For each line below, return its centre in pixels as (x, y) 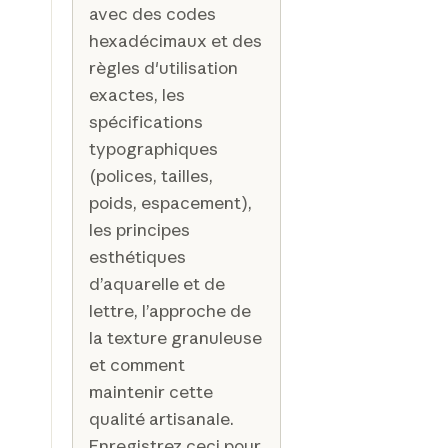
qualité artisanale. (161, 418)
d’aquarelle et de (156, 283)
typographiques (153, 148)
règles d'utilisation (163, 67)
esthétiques (137, 256)
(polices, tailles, (150, 175)
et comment (136, 364)
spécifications (145, 121)
